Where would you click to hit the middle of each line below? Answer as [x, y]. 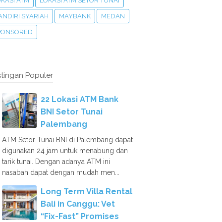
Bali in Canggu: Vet [78, 204]
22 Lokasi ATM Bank [80, 99]
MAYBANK [75, 16]
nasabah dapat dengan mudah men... [61, 172]
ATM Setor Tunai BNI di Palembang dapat [67, 140]
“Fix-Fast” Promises [80, 216]
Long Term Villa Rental [86, 192]
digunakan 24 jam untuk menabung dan [65, 151]
